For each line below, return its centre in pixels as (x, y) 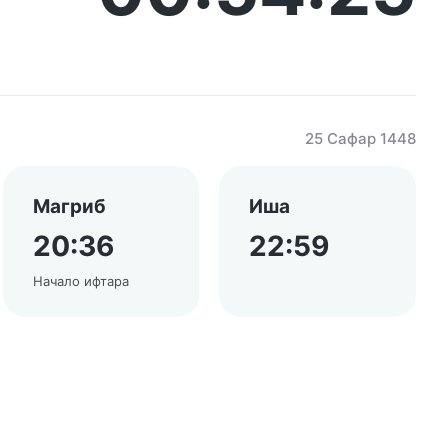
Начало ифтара (80, 281)
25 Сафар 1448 (360, 138)
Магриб (69, 206)
